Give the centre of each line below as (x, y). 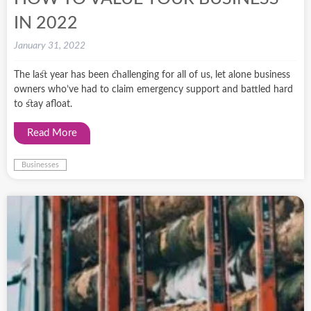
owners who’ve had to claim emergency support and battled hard (153, 89)
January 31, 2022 (50, 45)
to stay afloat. (43, 104)
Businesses (40, 165)
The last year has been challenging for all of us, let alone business (152, 75)
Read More (52, 133)
